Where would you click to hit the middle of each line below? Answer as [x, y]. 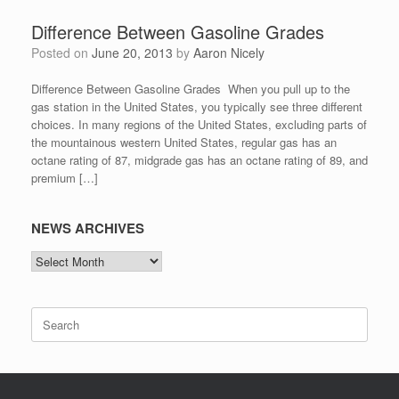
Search [49, 315]
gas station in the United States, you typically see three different [197, 107]
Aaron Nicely [229, 53]
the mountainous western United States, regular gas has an [184, 142]
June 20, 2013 [132, 53]
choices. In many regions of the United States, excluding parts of [199, 125]
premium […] [65, 178]
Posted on [65, 53]
